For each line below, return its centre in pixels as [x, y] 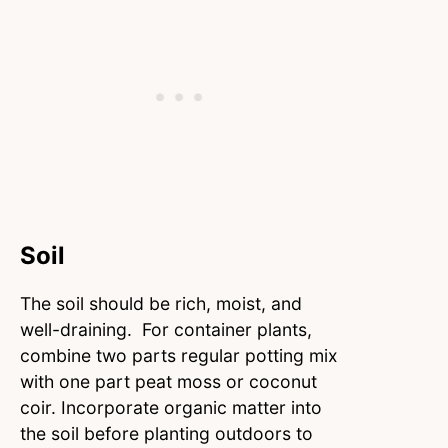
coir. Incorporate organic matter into [171, 407]
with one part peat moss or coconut [168, 381]
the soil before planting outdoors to [166, 433]
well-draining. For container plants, [166, 329]
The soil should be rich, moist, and [161, 303]
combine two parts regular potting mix [179, 355]
